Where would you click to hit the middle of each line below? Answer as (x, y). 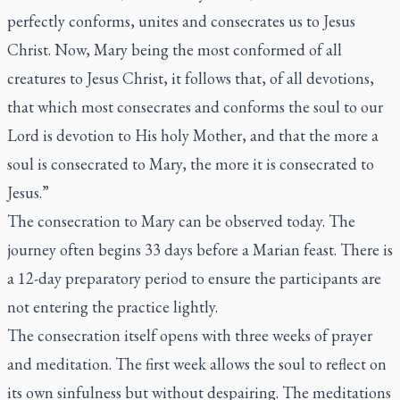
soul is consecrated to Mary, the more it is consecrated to (191, 164)
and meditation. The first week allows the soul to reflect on (197, 364)
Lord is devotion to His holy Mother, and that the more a (193, 135)
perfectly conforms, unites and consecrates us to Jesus (181, 21)
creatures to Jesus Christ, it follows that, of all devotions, (191, 78)
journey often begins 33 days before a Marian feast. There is (200, 250)
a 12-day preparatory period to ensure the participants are (194, 278)
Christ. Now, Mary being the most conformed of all (175, 50)
